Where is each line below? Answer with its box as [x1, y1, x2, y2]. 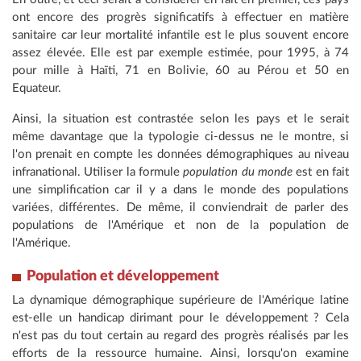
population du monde [183, 166, 293, 179]
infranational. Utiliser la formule [12, 166, 184, 179]
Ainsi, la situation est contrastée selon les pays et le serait [12, 113, 349, 126]
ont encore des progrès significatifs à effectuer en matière [12, 11, 349, 24]
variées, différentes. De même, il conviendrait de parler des [12, 201, 349, 214]
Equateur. [12, 82, 61, 95]
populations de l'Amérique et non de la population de [12, 219, 349, 232]
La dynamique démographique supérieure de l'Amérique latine [12, 294, 349, 307]
